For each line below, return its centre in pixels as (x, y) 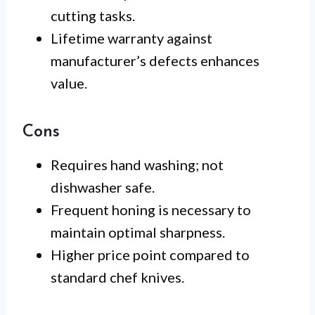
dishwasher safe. (103, 187)
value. (69, 83)
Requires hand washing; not (137, 164)
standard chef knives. (117, 277)
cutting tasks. (93, 15)
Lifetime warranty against (131, 38)
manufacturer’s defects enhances (155, 60)
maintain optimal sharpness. (138, 232)
